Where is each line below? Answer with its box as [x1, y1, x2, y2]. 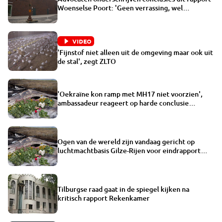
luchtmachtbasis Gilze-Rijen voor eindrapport [57, 145, 201, 155]
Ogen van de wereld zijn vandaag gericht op [57, 136, 195, 146]
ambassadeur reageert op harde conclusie [57, 98, 189, 108]
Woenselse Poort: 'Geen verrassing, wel [57, 2, 183, 12]
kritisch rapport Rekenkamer [57, 193, 150, 203]
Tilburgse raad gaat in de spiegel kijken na [57, 184, 189, 194]
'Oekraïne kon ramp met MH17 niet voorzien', [57, 89, 203, 99]
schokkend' [57, 11, 94, 21]
